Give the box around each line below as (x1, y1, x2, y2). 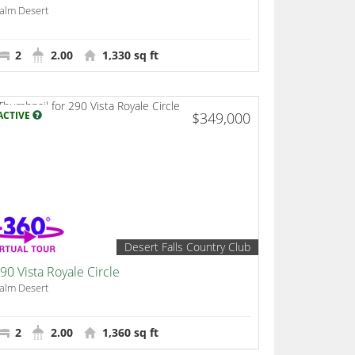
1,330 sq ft (98, 48, 158, 63)
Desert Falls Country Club (124, 239, 250, 255)
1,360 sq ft (98, 325, 158, 341)
